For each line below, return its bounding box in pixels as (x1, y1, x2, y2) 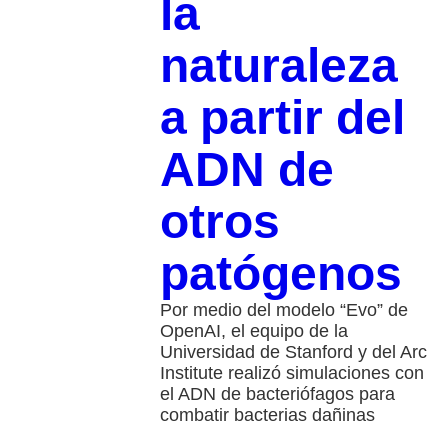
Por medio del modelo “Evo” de (159, 300, 408, 321)
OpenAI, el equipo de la (159, 321, 348, 342)
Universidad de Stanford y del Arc (159, 342, 427, 363)
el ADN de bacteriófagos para (159, 384, 395, 405)
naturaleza (159, 39, 398, 93)
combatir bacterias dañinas (159, 405, 375, 426)
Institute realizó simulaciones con (159, 363, 424, 384)
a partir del (159, 91, 405, 145)
